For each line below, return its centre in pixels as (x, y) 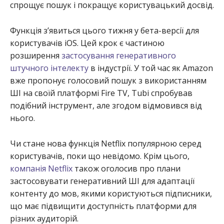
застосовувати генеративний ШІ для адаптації (102, 181)
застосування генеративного (119, 56)
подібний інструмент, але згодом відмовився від (106, 106)
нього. (22, 118)
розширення (36, 56)
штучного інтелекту (49, 68)
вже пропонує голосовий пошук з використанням (108, 81)
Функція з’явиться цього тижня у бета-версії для (104, 31)
